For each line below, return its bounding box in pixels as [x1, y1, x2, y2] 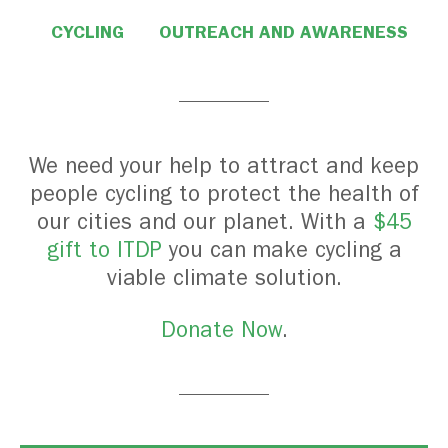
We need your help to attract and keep [29, 153, 419, 179]
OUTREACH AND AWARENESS [159, 21, 408, 43]
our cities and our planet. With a [36, 209, 373, 235]
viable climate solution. [106, 265, 342, 291]
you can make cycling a [161, 237, 402, 263]
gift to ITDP [46, 237, 162, 263]
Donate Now [160, 317, 282, 343]
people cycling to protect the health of [29, 181, 419, 207]
